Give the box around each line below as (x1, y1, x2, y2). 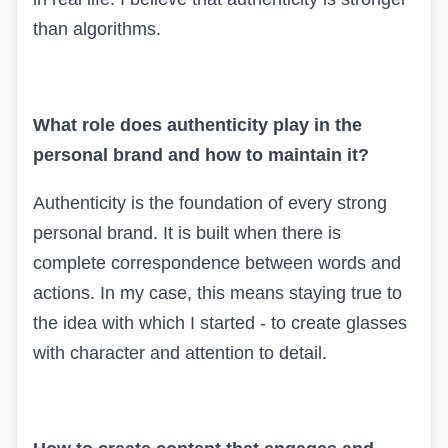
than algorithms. (33, 18, 161, 39)
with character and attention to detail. (33, 342, 327, 363)
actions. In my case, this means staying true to (33, 282, 402, 303)
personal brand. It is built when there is (33, 222, 341, 243)
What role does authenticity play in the (33, 114, 362, 135)
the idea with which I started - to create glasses (33, 312, 407, 333)
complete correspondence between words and (33, 252, 401, 273)
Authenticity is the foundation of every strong (33, 192, 387, 213)
